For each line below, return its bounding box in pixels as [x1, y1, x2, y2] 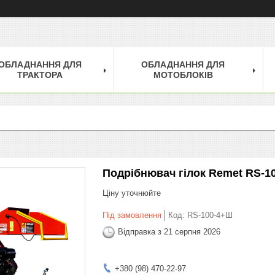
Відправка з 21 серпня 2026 [118, 227, 220, 237]
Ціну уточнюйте [103, 188, 161, 198]
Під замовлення [103, 210, 161, 220]
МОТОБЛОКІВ [153, 69, 213, 80]
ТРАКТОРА [17, 69, 63, 80]
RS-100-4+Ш [187, 210, 233, 220]
